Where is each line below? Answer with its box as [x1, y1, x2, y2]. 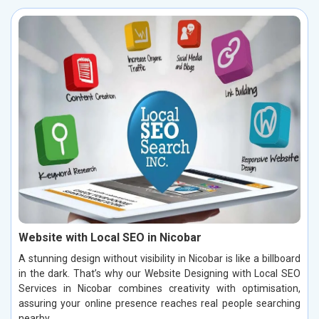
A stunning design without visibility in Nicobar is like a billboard [19, 252, 300, 264]
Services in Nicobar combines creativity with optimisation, [19, 282, 300, 294]
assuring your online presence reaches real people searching [19, 297, 300, 309]
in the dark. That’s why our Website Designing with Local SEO [19, 267, 300, 279]
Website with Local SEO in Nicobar [19, 230, 202, 244]
